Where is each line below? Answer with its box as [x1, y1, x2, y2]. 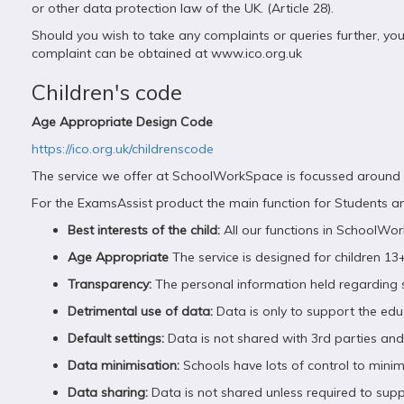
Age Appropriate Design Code [32, 114, 213, 130]
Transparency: [68, 276, 151, 292]
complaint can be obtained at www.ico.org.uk [32, 45, 302, 61]
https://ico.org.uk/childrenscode [32, 141, 214, 157]
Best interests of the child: [68, 222, 220, 238]
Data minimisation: [68, 357, 179, 373]
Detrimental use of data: [68, 303, 213, 319]
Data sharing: [68, 384, 148, 400]
